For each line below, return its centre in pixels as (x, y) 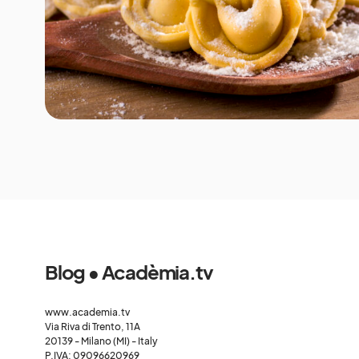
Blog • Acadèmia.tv (129, 272)
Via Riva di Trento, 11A (93, 327)
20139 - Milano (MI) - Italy (101, 341)
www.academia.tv (87, 312)
